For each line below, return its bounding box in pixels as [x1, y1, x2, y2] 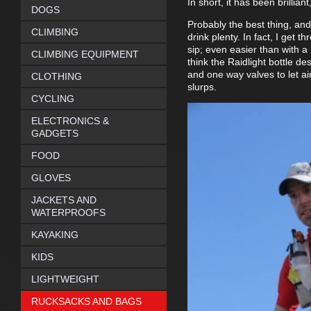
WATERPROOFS [31, 207, 106, 218]
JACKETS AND [31, 194, 96, 205]
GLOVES [31, 172, 71, 183]
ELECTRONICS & [31, 115, 109, 126]
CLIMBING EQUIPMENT [31, 49, 139, 60]
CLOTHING [31, 71, 82, 82]
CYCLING [31, 93, 74, 104]
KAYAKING [31, 229, 78, 240]
